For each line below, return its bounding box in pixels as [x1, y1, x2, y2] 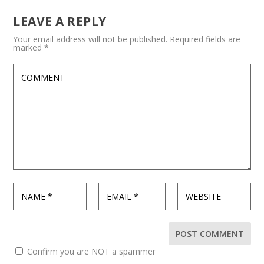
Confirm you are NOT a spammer [25, 246, 156, 258]
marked [13, 42, 45, 54]
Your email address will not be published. [13, 34, 168, 45]
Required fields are [170, 34, 241, 45]
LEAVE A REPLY [13, 13, 107, 30]
